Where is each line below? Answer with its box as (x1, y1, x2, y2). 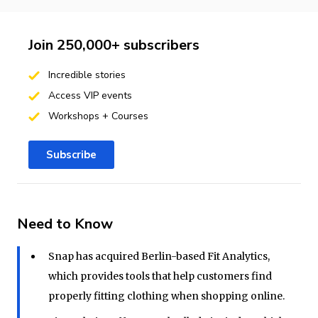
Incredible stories (45, 67, 126, 82)
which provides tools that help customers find (48, 269, 272, 283)
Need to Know (17, 214, 113, 234)
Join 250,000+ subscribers (28, 35, 199, 55)
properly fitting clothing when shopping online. (48, 289, 285, 302)
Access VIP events (45, 88, 132, 102)
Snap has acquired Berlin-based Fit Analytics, (48, 249, 270, 263)
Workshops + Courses (45, 109, 148, 123)
